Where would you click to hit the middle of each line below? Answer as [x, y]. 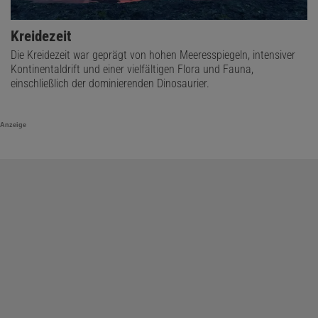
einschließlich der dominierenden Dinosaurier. [110, 84]
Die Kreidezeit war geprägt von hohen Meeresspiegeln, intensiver [153, 55]
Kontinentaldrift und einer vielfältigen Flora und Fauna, [132, 70]
